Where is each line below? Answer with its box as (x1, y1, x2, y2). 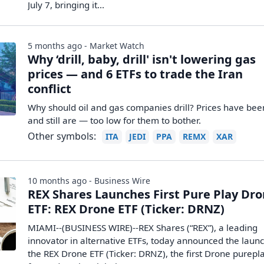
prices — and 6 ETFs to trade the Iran (28, 66, 243, 82)
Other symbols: (28, 130, 97, 143)
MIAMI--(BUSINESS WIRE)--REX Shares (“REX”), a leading (28, 222, 258, 233)
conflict (28, 81, 72, 97)
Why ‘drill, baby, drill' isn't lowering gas (28, 51, 256, 67)
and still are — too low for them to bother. (28, 114, 202, 126)
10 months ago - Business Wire (28, 175, 151, 186)
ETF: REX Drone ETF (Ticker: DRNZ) (28, 201, 225, 217)
